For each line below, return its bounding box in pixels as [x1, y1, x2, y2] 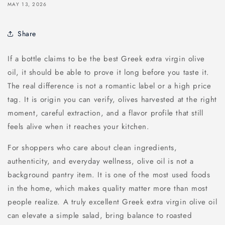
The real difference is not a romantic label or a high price [8, 80, 211, 91]
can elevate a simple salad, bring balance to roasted [8, 210, 192, 221]
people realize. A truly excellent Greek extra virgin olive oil [8, 196, 217, 207]
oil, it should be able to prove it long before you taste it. [8, 67, 210, 78]
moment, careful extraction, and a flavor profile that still [8, 107, 203, 119]
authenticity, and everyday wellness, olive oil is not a [8, 156, 194, 167]
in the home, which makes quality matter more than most [8, 183, 208, 194]
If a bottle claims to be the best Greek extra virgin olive [8, 53, 205, 64]
